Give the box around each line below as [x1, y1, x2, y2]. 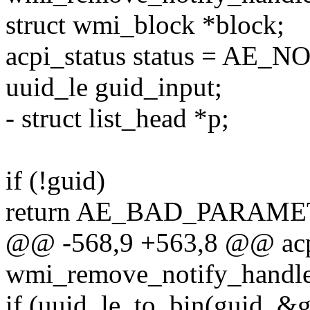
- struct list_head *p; [6, 103, 229, 134]
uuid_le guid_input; [6, 72, 222, 102]
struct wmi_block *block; [6, 10, 284, 40]
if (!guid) [6, 165, 105, 196]
